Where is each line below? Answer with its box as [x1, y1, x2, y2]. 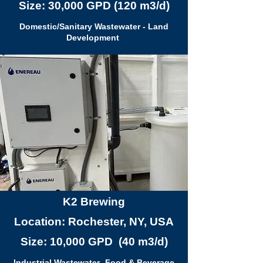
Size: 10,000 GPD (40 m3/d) [20, 235, 168, 248]
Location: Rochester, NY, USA [14, 215, 174, 228]
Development [66, 33, 122, 42]
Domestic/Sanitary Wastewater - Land [19, 22, 168, 31]
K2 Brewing [63, 195, 125, 208]
